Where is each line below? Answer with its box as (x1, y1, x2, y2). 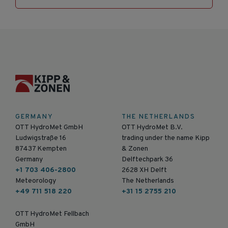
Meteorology (15, 177, 56, 186)
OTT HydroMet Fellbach (15, 209, 89, 218)
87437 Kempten (15, 145, 67, 154)
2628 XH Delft (122, 166, 167, 175)
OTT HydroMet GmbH (15, 123, 83, 132)
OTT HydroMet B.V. (122, 123, 183, 132)
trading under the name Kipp (122, 134, 210, 143)
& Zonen (122, 145, 148, 154)
